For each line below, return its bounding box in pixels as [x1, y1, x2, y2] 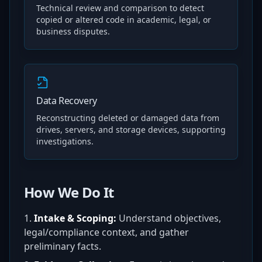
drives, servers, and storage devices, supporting [36, 124, 226, 135]
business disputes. [36, 26, 110, 37]
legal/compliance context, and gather [24, 226, 189, 239]
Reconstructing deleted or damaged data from [36, 112, 219, 123]
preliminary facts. [24, 240, 101, 253]
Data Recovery [36, 94, 97, 107]
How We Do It [24, 182, 114, 202]
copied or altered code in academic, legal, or [36, 14, 211, 25]
